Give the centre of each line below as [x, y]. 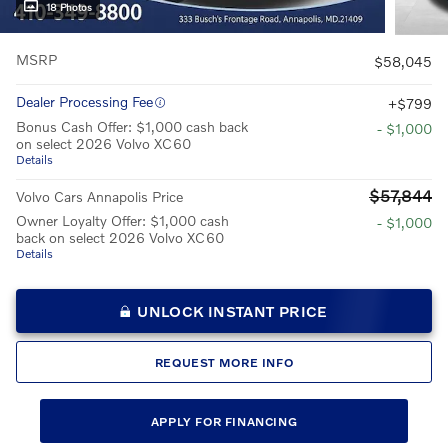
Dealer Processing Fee [84, 102]
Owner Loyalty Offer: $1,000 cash [122, 221]
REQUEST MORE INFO [224, 362]
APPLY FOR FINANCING [224, 421]
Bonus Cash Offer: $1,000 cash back [132, 127]
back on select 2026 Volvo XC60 [120, 238]
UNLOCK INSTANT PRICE [232, 311]
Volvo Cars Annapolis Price [99, 197]
